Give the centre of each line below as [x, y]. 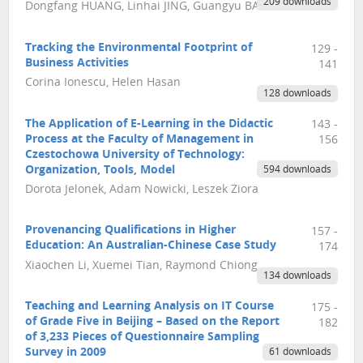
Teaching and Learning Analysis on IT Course [149, 307]
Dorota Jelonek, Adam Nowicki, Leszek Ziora [142, 190]
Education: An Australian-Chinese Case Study [151, 246]
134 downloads [297, 277]
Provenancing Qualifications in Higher [130, 231]
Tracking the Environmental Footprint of [139, 48]
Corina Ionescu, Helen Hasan [103, 83]
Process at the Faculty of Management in [139, 139]
